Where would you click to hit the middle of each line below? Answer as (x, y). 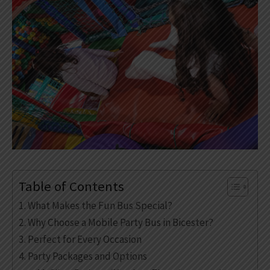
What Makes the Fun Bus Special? (100, 205)
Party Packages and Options (88, 256)
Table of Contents (71, 186)
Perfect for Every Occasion (85, 239)
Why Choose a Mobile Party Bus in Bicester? (121, 222)
